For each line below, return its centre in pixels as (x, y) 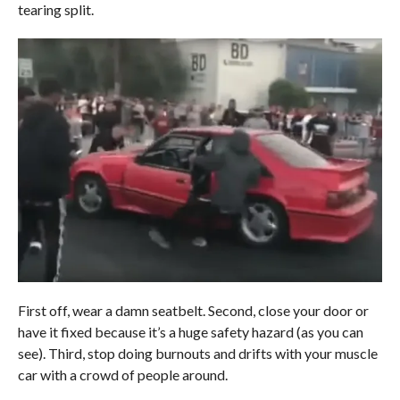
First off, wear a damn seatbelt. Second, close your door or (193, 310)
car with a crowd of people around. (122, 374)
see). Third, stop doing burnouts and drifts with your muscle (197, 353)
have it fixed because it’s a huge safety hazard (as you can (190, 331)
